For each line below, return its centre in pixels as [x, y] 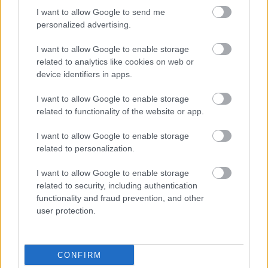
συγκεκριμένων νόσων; [62, 109]
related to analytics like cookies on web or [115, 62]
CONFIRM [79, 255]
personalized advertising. [84, 25]
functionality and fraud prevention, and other [120, 198]
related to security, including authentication [117, 185]
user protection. [66, 211]
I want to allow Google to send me [101, 12]
